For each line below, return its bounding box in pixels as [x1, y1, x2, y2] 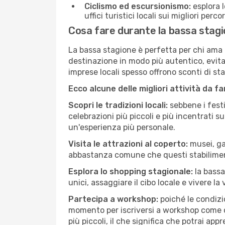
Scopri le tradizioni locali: [68, 100, 168, 110]
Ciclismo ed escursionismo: [84, 2, 191, 11]
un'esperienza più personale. [68, 123, 175, 132]
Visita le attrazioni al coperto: [68, 139, 188, 149]
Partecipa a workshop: [68, 194, 158, 204]
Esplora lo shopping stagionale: [68, 167, 193, 176]
